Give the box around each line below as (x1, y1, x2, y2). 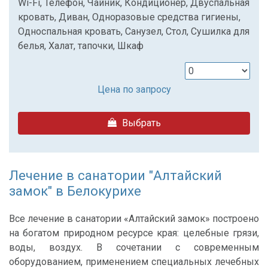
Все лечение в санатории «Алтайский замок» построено (9, 213, 259, 225)
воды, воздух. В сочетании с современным (9, 242, 259, 254)
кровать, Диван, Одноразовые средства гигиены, (18, 11, 240, 23)
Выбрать (119, 117, 161, 129)
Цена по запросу (97, 83, 171, 95)
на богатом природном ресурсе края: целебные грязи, (9, 227, 259, 239)
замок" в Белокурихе (9, 182, 141, 199)
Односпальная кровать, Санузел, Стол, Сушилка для (18, 25, 249, 37)
